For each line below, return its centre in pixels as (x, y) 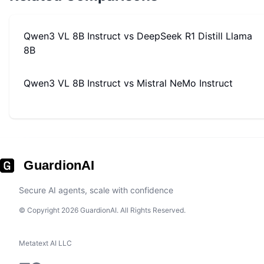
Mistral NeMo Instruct (185, 83)
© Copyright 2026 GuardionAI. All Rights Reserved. (102, 210)
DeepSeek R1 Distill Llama (194, 36)
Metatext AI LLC (45, 243)
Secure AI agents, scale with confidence (96, 190)
